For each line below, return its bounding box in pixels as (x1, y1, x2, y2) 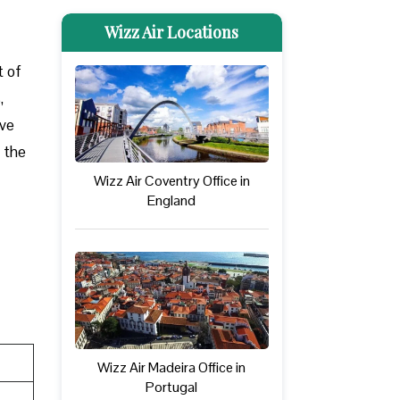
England (147, 191, 196, 211)
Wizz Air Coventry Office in (93, 171, 250, 191)
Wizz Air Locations (104, 21, 239, 44)
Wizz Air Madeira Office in (97, 357, 246, 377)
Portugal (146, 377, 198, 396)
